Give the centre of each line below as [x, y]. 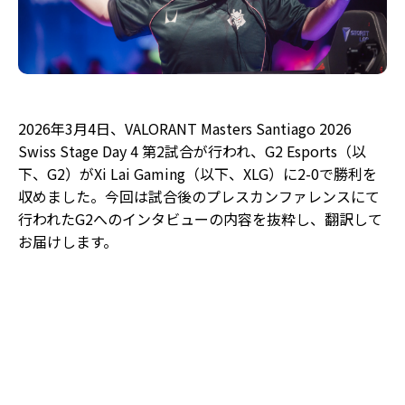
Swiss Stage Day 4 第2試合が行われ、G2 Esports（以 [192, 151]
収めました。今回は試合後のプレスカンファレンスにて [199, 197]
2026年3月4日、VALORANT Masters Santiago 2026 [185, 129]
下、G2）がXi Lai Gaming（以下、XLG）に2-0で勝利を [198, 174]
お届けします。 [68, 242]
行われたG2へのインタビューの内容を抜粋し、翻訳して [200, 219]
